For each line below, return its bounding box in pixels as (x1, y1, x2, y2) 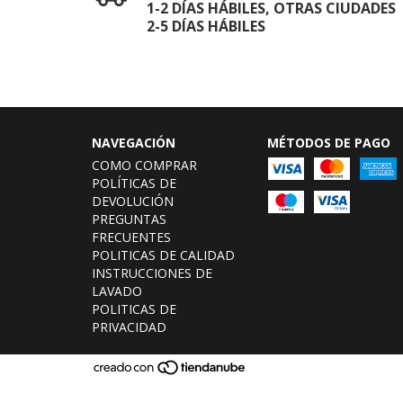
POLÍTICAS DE (92, 174, 176, 192)
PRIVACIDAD (92, 318, 166, 336)
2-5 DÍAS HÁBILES (147, 15, 266, 36)
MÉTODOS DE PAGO (266, 133, 390, 151)
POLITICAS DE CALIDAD (92, 246, 235, 264)
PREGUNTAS (92, 210, 166, 228)
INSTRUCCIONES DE (92, 264, 212, 282)
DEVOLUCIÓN (92, 192, 174, 210)
